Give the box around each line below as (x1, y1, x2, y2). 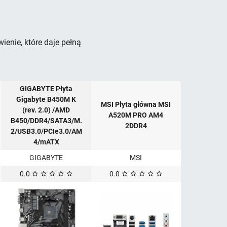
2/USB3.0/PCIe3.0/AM (10, 127, 82, 136)
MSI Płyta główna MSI (101, 100, 171, 109)
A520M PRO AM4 (108, 111, 163, 120)
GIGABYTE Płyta (20, 85, 72, 93)
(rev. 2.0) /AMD (22, 106, 70, 115)
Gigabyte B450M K (16, 95, 76, 104)
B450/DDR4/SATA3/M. (10, 117, 82, 125)
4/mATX (33, 138, 59, 146)
